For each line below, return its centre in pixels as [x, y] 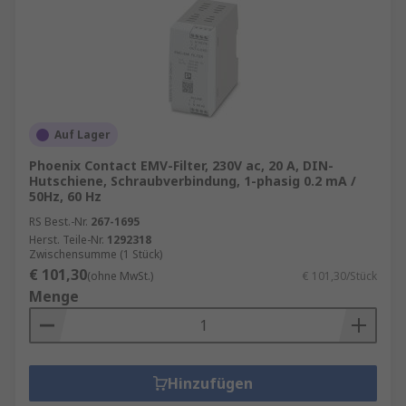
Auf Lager [82, 135]
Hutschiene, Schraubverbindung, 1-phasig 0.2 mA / [193, 181]
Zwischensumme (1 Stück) [96, 254]
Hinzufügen [210, 383]
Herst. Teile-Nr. [67, 240]
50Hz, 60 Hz [65, 196]
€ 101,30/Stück [340, 276]
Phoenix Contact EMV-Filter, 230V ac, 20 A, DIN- [181, 165]
